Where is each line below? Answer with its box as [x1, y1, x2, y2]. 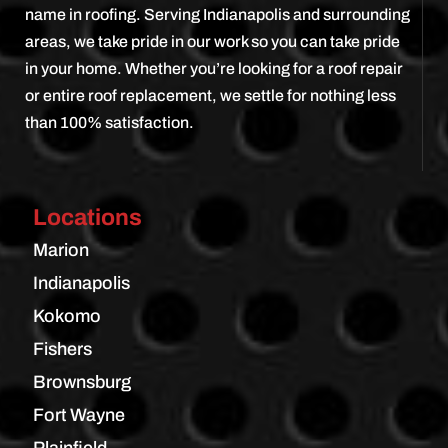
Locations [32, 204, 142, 230]
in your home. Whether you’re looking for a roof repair [25, 59, 403, 77]
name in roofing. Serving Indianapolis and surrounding [25, 5, 410, 23]
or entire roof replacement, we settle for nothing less [25, 86, 396, 104]
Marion [32, 239, 89, 260]
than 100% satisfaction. [25, 113, 194, 131]
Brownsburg [32, 371, 131, 392]
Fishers [32, 338, 92, 359]
